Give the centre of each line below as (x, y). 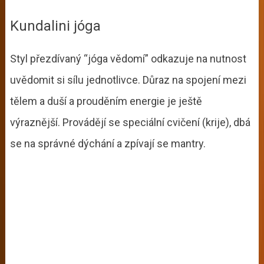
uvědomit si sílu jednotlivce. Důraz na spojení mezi (128, 80)
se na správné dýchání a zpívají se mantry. (109, 144)
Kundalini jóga (57, 26)
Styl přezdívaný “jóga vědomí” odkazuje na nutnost (128, 59)
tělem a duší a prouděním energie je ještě (106, 101)
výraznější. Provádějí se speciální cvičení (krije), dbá (130, 123)
